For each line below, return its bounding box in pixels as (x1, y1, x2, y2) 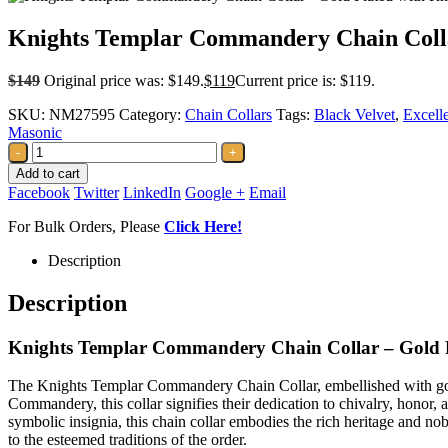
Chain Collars (185, 105, 272, 123)
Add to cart (16, 165, 80, 181)
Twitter (74, 183, 119, 201)
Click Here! (164, 217, 242, 235)
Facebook (8, 183, 70, 201)
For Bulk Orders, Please (8, 217, 164, 235)
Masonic (8, 123, 62, 141)
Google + (185, 183, 245, 201)
